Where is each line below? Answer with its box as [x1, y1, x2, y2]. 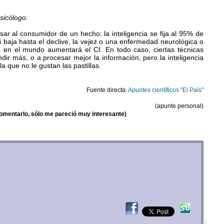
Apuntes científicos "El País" [128, 86, 203, 93]
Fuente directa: [86, 86, 128, 93]
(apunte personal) [155, 102, 203, 109]
